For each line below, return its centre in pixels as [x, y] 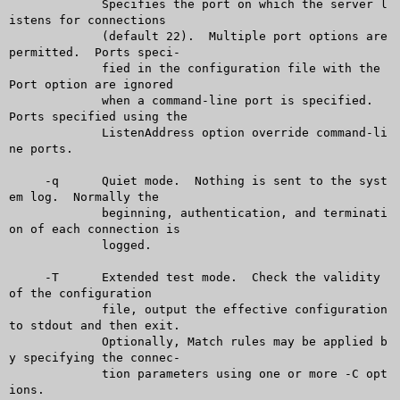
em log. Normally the [83, 196]
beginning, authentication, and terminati [37, 212]
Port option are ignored [91, 84]
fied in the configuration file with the [37, 68]
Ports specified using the [98, 116]
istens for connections [87, 20]
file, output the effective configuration [37, 309]
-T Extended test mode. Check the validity [26, 277]
